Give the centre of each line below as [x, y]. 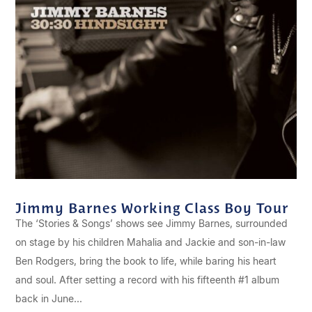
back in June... [49, 299]
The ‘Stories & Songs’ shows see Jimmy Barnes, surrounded [152, 224]
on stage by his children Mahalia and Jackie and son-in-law [151, 242]
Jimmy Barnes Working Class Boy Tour [152, 207]
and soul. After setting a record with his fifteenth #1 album [148, 280]
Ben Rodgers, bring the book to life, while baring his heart [146, 261]
